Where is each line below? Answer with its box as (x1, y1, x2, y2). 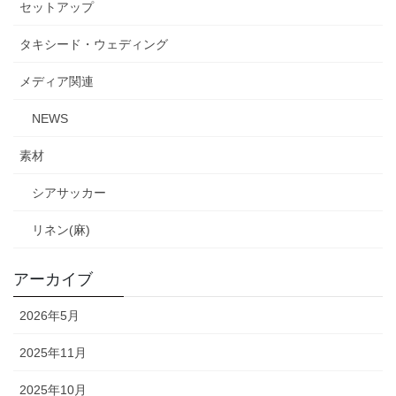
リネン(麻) (32, 222, 90, 237)
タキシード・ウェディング (19, 36, 168, 51)
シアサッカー (32, 185, 106, 200)
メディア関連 (19, 73, 94, 88)
